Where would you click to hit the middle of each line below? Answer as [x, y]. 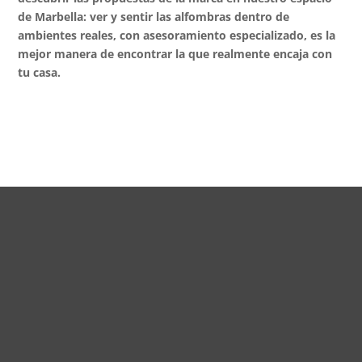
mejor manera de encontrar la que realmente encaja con [175, 53]
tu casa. [40, 72]
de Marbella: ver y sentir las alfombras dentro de [154, 16]
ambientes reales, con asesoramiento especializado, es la [177, 35]
